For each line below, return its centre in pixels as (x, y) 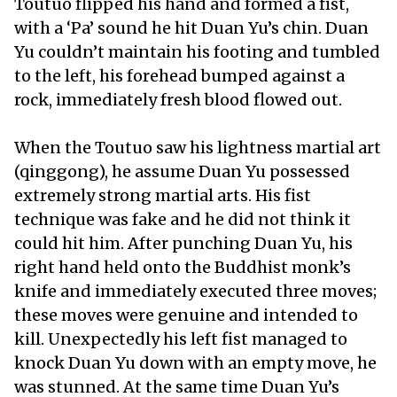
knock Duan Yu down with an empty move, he (195, 362)
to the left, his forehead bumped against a (179, 75)
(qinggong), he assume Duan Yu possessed (182, 171)
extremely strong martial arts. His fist (163, 195)
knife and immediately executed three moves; (195, 291)
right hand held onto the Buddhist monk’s (183, 267)
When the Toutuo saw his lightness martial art (198, 147)
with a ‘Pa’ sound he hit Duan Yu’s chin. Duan (191, 27)
